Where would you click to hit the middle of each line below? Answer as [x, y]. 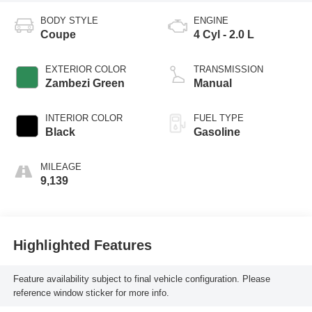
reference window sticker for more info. [91, 292]
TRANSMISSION [228, 70]
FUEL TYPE [219, 118]
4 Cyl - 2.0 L [224, 35]
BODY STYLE [69, 21]
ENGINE [211, 21]
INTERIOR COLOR [84, 118]
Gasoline [217, 132]
